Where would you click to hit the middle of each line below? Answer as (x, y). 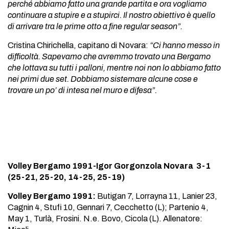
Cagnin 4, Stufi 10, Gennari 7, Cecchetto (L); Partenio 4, (108, 207)
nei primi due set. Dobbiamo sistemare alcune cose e (103, 79)
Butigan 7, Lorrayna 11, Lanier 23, (156, 196)
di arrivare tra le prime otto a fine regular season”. (95, 26)
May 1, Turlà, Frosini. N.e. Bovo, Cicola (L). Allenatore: (105, 219)
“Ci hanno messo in (184, 45)
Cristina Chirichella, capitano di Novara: (78, 45)
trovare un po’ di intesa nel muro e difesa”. (82, 90)
